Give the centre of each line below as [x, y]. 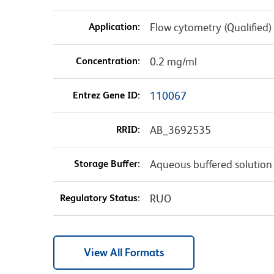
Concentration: [108, 61]
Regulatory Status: [100, 198]
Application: [114, 27]
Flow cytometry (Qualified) [211, 28]
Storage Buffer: [107, 164]
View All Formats [124, 253]
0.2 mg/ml [173, 62]
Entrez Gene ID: [106, 95]
